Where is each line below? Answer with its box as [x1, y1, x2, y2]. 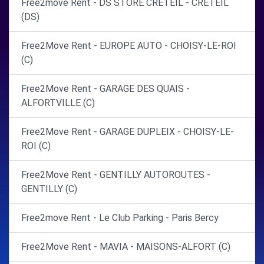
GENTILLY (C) [21, 183, 77, 194]
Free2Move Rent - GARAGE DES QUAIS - [21, 83, 190, 94]
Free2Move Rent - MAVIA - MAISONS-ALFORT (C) [21, 241, 230, 252]
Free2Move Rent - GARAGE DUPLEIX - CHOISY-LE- [21, 126, 234, 137]
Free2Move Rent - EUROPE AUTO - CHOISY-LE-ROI [21, 40, 236, 51]
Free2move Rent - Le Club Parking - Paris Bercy [21, 212, 219, 223]
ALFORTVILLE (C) [21, 97, 95, 108]
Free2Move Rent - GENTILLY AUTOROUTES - [21, 169, 210, 180]
